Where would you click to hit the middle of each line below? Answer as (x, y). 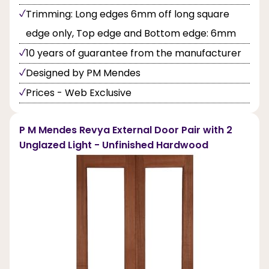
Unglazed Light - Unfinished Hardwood (114, 145)
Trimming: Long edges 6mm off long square (128, 14)
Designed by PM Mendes (83, 73)
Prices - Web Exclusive (79, 92)
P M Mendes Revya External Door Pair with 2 (126, 130)
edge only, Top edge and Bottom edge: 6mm (131, 33)
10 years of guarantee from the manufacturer (134, 53)
